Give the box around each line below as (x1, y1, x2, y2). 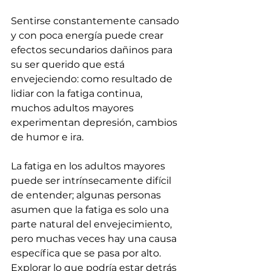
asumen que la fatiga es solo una (11, 203, 171, 215)
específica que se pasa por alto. (11, 247, 163, 259)
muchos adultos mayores (11, 102, 136, 114)
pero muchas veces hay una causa (11, 232, 179, 244)
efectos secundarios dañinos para (11, 44, 175, 56)
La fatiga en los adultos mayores (11, 160, 168, 172)
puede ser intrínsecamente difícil (11, 174, 174, 186)
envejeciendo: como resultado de (11, 73, 175, 85)
